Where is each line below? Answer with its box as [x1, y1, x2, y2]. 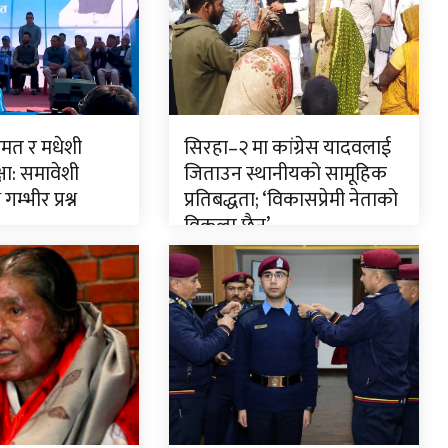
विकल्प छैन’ [183, 209, 270, 244]
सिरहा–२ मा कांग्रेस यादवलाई [183, 131, 391, 166]
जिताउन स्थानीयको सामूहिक [183, 157, 387, 192]
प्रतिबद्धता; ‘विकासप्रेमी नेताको [183, 183, 398, 218]
